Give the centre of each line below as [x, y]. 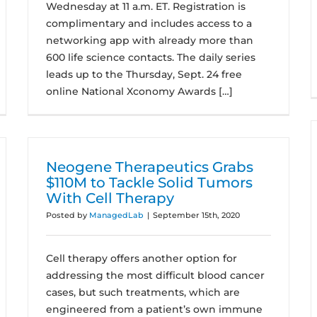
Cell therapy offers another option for [142, 258]
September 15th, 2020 [196, 215]
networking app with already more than [150, 40]
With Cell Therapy [110, 198]
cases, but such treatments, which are [143, 292]
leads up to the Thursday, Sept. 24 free [144, 74]
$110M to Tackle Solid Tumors [149, 183]
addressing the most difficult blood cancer [155, 275]
